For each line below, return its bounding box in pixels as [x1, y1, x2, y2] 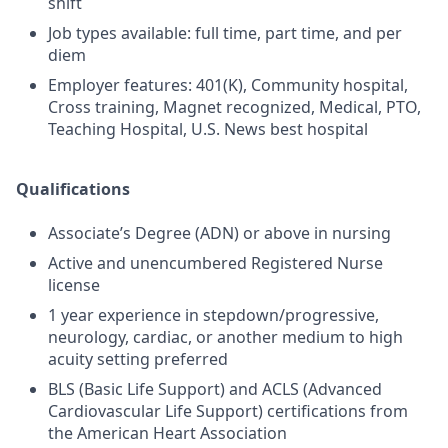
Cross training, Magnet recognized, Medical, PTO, [48, 96, 421, 118]
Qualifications [16, 178, 130, 200]
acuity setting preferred [48, 348, 228, 370]
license [48, 274, 100, 296]
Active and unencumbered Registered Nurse [48, 252, 383, 274]
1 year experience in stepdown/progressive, [48, 304, 379, 326]
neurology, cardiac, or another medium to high [48, 326, 403, 348]
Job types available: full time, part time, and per [48, 22, 402, 44]
